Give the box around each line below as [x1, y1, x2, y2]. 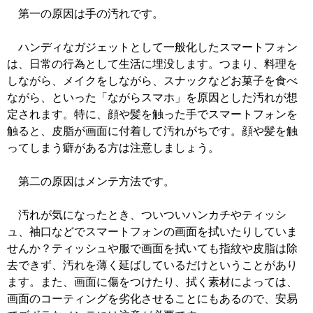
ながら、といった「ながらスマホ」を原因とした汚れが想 [7, 92, 298, 104]
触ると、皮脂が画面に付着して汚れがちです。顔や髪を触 [7, 125, 298, 138]
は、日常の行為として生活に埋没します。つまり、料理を [7, 58, 298, 71]
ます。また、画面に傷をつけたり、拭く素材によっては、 [7, 276, 298, 289]
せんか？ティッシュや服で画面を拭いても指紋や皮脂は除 [7, 242, 298, 255]
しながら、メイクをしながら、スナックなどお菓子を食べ [7, 75, 298, 87]
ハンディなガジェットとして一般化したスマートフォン [7, 41, 298, 54]
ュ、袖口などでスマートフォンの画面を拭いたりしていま [7, 226, 298, 238]
